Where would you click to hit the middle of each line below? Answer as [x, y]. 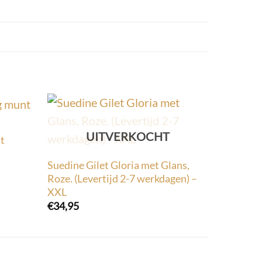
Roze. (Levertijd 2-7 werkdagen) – [122, 178]
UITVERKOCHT [128, 136]
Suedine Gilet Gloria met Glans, [118, 165]
